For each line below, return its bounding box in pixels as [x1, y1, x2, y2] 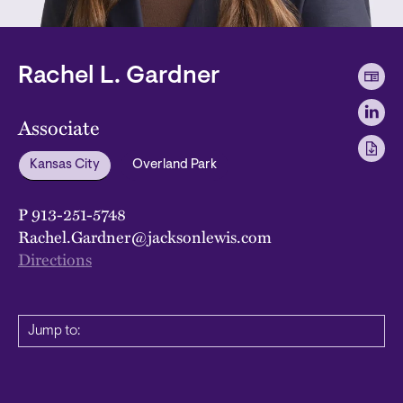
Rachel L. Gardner [18, 64, 220, 89]
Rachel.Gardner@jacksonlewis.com [18, 223, 272, 248]
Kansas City [30, 157, 100, 172]
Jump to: [28, 323, 80, 338]
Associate [18, 112, 99, 142]
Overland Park [132, 157, 217, 172]
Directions [18, 246, 92, 271]
